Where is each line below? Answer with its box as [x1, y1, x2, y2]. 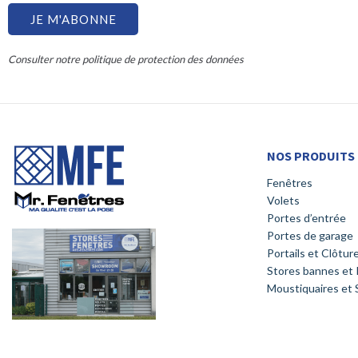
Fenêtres [267, 176, 312, 190]
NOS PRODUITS [267, 148, 355, 165]
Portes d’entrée [267, 211, 346, 225]
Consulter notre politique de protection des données [8, 53, 244, 66]
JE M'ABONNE [30, 11, 117, 26]
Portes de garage [267, 229, 353, 243]
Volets [267, 193, 300, 208]
